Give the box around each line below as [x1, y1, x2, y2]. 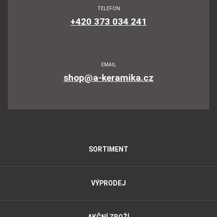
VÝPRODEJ [91, 179, 126, 187]
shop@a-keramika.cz [63, 72, 154, 83]
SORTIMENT [89, 145, 128, 154]
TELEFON [97, 5, 120, 12]
